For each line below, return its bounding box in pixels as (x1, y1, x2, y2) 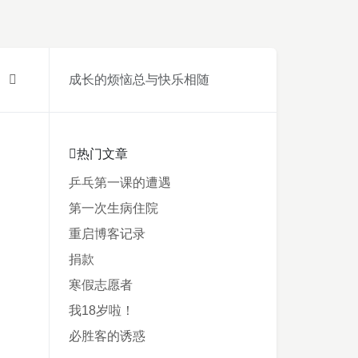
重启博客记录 (69, 227, 145, 241)
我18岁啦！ (69, 304, 134, 317)
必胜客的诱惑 (69, 329, 145, 343)
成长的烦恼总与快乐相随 (69, 73, 209, 86)
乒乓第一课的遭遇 (69, 176, 171, 189)
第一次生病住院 (69, 201, 158, 215)
